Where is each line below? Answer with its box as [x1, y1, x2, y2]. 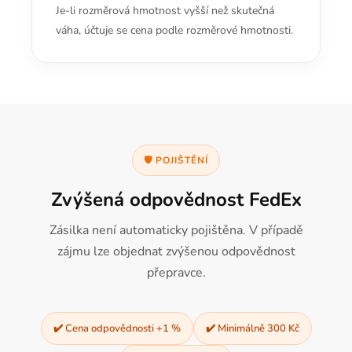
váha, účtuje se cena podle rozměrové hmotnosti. [56, 23, 293, 38]
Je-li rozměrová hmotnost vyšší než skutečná [56, 3, 274, 18]
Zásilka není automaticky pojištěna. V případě [49, 222, 303, 239]
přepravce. [146, 264, 206, 281]
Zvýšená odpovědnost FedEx [50, 187, 302, 212]
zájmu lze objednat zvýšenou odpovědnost [57, 243, 295, 260]
